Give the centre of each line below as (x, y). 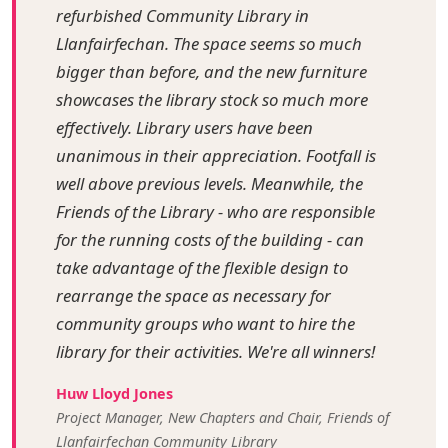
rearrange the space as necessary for (193, 295)
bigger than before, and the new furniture (211, 71)
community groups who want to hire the (205, 323)
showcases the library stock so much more (212, 99)
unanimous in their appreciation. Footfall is (216, 155)
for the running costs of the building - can (210, 239)
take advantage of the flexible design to (202, 267)
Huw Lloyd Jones (114, 393)
